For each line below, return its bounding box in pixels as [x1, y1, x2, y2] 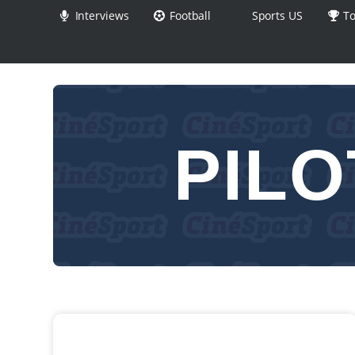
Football [166, 8, 212, 23]
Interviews [71, 8, 129, 23]
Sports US [248, 8, 303, 23]
